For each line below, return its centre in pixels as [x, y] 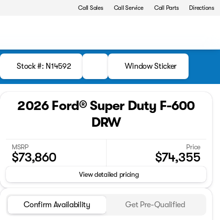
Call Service [128, 8]
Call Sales [91, 8]
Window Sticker [151, 66]
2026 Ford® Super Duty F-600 [106, 106]
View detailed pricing [109, 174]
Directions [202, 8]
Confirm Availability [57, 205]
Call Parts [166, 8]
